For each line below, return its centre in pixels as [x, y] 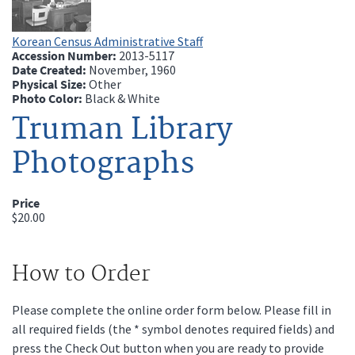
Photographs [103, 164]
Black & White [122, 98]
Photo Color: [48, 98]
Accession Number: [65, 55]
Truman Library [122, 130]
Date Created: [50, 69]
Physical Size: [50, 84]
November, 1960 [132, 69]
